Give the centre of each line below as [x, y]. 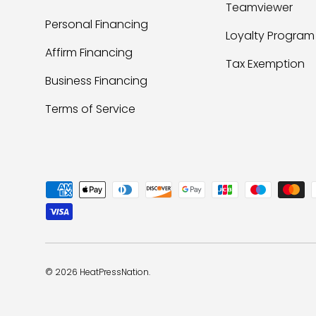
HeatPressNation [114, 272]
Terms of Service [90, 109]
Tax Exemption [265, 64]
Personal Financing [97, 25]
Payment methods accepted [125, 189]
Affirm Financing [89, 53]
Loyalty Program [270, 36]
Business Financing [96, 81]
